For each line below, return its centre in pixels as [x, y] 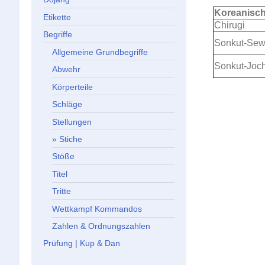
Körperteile [73, 87]
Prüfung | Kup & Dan [81, 243]
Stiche [71, 139]
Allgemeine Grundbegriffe [100, 52]
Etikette [57, 17]
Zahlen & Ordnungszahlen [101, 226]
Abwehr [67, 70]
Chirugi [229, 25]
